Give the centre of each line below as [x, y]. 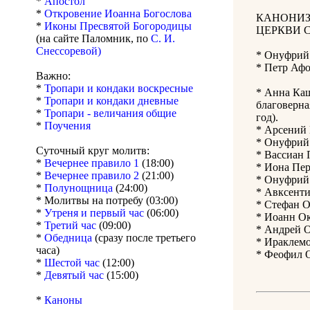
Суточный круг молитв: [93, 151]
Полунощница [80, 188]
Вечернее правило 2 [93, 176]
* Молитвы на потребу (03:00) [107, 201]
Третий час [72, 226]
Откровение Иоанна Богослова [118, 14]
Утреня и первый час [95, 213]
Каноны [63, 300]
